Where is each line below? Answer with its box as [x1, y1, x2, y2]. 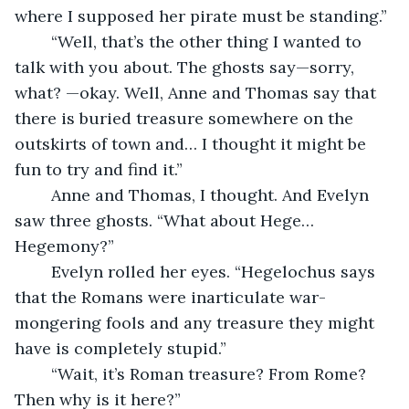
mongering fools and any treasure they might [15, 311, 379, 333]
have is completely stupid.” [15, 337, 226, 359]
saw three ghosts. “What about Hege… [15, 209, 319, 231]
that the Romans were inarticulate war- [15, 286, 326, 308]
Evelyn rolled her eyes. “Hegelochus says [33, 260, 51, 282]
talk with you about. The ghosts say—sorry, [15, 56, 359, 78]
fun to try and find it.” [15, 158, 183, 180]
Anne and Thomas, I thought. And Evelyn [33, 184, 51, 205]
